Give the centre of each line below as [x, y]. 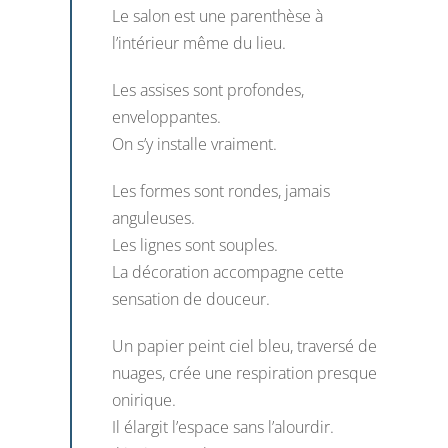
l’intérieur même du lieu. [198, 42]
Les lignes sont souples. [194, 244]
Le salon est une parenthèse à [217, 15]
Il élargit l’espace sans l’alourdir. [222, 426]
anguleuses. [153, 217]
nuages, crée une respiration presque [244, 372]
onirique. [143, 399]
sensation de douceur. [190, 298]
